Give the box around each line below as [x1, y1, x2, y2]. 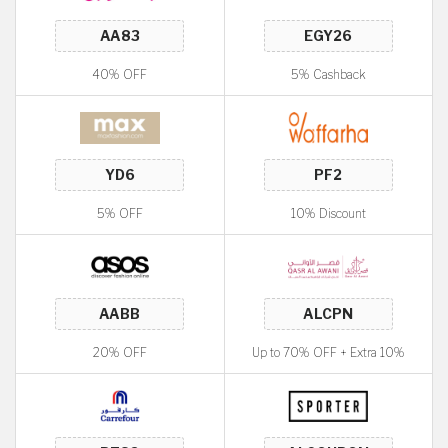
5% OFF [96, 206, 143, 221]
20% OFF [92, 345, 147, 360]
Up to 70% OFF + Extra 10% [251, 345, 405, 360]
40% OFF [92, 67, 148, 82]
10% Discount [290, 206, 366, 221]
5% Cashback [290, 67, 366, 82]
